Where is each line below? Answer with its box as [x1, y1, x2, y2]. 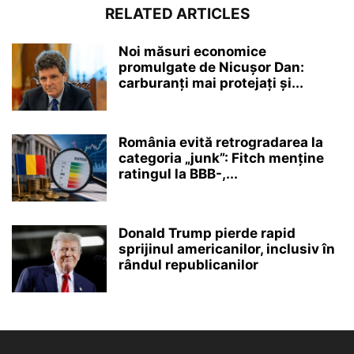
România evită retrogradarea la [119, 134, 323, 151]
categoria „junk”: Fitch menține [119, 150, 324, 167]
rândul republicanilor [119, 257, 258, 273]
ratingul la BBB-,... [119, 166, 238, 183]
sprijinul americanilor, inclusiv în [119, 241, 335, 258]
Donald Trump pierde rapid [119, 225, 296, 242]
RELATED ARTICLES [104, 5, 250, 24]
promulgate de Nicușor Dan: [119, 59, 304, 76]
